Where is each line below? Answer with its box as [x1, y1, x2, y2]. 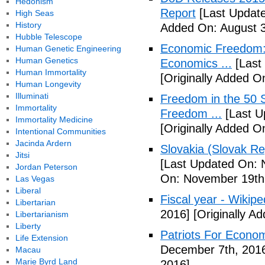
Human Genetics [15, 56, 78, 65]
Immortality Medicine [15, 115, 93, 124]
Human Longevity [15, 79, 81, 89]
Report [160, 7, 196, 20]
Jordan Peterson [15, 162, 77, 172]
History [15, 20, 41, 30]
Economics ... [160, 57, 232, 70]
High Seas [15, 8, 54, 18]
